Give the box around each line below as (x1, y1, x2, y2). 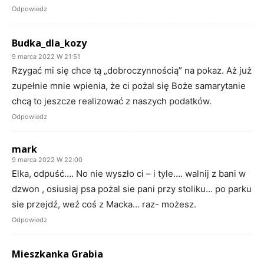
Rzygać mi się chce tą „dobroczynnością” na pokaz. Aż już (12, 64, 252, 76)
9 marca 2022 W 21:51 (12, 52, 80, 61)
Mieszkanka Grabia (12, 247, 103, 260)
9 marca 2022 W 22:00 (12, 155, 82, 164)
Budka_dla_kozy (12, 36, 87, 49)
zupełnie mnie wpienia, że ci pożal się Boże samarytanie (12, 80, 246, 91)
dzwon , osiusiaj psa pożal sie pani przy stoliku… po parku (12, 183, 252, 194)
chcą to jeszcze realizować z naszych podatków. (12, 95, 212, 107)
